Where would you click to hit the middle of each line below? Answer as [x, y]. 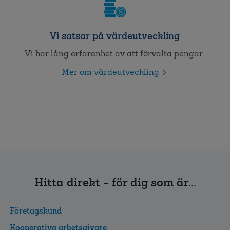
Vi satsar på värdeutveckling [115, 35]
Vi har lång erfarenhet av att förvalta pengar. [115, 53]
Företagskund [36, 210]
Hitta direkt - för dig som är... [115, 182]
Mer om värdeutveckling [110, 72]
